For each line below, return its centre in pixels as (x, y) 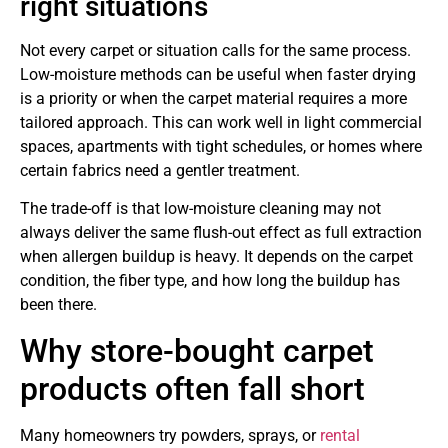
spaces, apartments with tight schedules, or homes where (221, 146)
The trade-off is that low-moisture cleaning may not (200, 209)
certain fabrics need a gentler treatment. (160, 170)
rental (340, 435)
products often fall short (192, 388)
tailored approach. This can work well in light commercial (221, 122)
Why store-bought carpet (197, 350)
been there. (58, 305)
